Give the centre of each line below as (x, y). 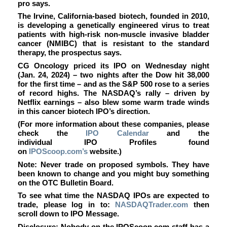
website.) (105, 152)
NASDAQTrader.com (152, 205)
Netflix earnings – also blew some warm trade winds (113, 102)
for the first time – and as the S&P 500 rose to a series (113, 84)
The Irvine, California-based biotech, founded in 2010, (113, 16)
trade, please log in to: (67, 205)
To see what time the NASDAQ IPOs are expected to (113, 196)
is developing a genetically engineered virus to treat (113, 25)
